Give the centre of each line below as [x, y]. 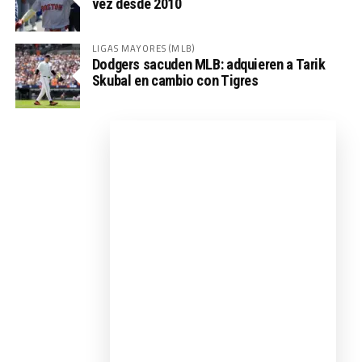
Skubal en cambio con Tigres [175, 80]
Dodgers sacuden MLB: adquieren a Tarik [208, 64]
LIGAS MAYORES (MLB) [143, 48]
